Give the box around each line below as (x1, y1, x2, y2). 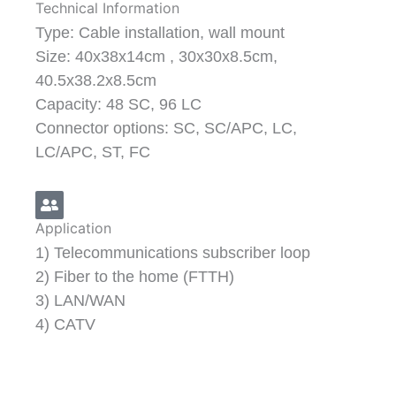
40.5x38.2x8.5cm (35, 72, 156, 90)
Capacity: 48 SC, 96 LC (35, 95, 202, 114)
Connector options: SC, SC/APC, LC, (35, 119, 297, 138)
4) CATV (35, 316, 95, 334)
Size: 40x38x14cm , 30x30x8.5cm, (35, 48, 278, 66)
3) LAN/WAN (35, 292, 126, 310)
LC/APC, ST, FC (35, 143, 150, 162)
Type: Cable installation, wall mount (35, 24, 285, 42)
